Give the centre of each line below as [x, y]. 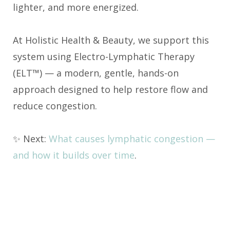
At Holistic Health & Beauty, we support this [111, 40]
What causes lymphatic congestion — [132, 138]
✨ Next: [31, 138]
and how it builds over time [74, 155]
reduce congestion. [55, 106]
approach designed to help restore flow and [110, 89]
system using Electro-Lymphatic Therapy [104, 56]
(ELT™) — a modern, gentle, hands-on [96, 73]
